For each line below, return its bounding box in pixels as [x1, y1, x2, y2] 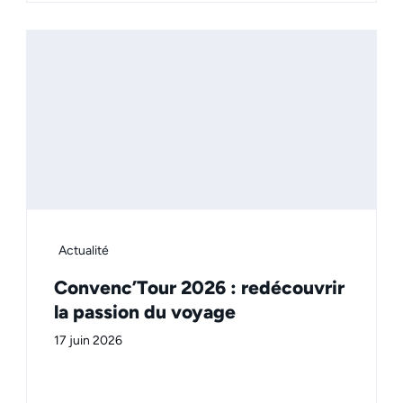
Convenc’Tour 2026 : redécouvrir [54, 276, 345, 300]
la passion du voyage [54, 300, 236, 324]
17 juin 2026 [54, 333, 122, 349]
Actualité [58, 243, 109, 259]
